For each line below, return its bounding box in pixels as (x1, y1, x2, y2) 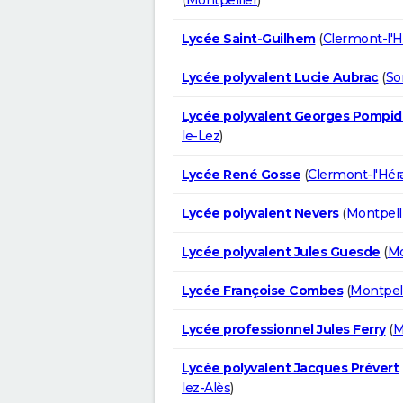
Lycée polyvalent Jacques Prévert (182, 359, 399, 376)
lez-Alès (182, 379, 230, 396)
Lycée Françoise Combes (182, 282, 343, 299)
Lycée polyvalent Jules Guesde (182, 243, 381, 260)
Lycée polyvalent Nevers (182, 204, 339, 221)
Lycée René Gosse (182, 166, 300, 183)
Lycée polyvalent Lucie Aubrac (182, 68, 379, 85)
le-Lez (182, 127, 219, 144)
